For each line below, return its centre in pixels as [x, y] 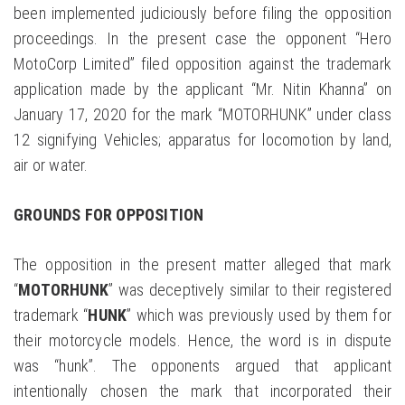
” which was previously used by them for [259, 316]
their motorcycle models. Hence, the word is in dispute [202, 341]
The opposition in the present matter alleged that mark [202, 265]
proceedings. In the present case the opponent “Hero [202, 39]
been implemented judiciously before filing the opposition [202, 14]
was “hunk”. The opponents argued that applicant [202, 366]
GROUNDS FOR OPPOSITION [109, 215]
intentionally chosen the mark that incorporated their [202, 391]
